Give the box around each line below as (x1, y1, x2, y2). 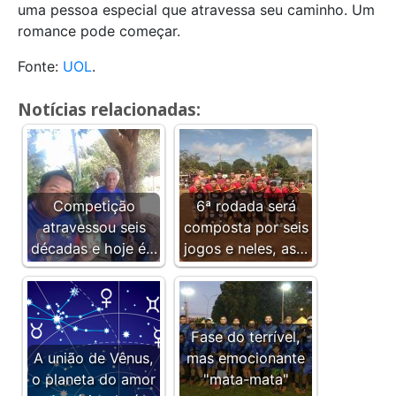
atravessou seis (42, 218, 146, 236)
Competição (52, 197, 135, 215)
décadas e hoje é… (30, 240, 157, 257)
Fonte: (18, 57, 63, 75)
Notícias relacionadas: (18, 98, 201, 121)
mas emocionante (187, 349, 305, 367)
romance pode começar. (18, 22, 180, 40)
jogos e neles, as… (184, 240, 308, 257)
